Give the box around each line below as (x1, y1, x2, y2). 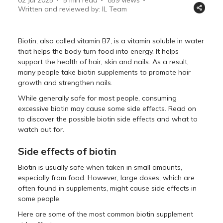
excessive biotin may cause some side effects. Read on (18, 104, 197, 113)
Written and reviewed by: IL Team (18, 4, 127, 13)
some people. (18, 194, 61, 203)
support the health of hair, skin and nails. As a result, (18, 57, 189, 66)
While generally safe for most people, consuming (18, 93, 177, 103)
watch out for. (18, 124, 65, 134)
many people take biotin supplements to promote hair (18, 67, 191, 77)
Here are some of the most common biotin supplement (18, 209, 194, 219)
